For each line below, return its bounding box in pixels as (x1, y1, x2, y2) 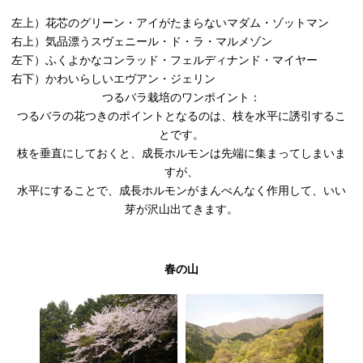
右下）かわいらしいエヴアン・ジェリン (11, 72, 216, 85)
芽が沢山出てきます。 (125, 203, 238, 216)
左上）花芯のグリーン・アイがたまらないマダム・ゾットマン (11, 16, 330, 29)
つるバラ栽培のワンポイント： (102, 91, 261, 104)
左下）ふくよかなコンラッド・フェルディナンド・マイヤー (11, 53, 318, 66)
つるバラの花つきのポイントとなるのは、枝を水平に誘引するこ (17, 109, 346, 122)
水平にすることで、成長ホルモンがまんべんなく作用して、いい (17, 184, 346, 197)
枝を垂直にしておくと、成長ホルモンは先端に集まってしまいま (17, 147, 346, 160)
